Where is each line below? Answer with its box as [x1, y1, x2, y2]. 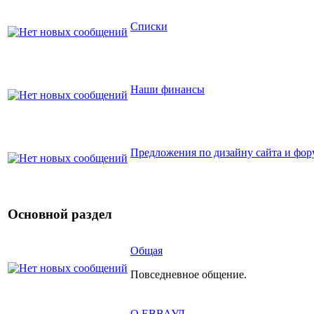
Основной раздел [8, 207, 112, 222]
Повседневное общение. [130, 268, 247, 280]
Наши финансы [130, 83, 205, 95]
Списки [130, 20, 168, 32]
